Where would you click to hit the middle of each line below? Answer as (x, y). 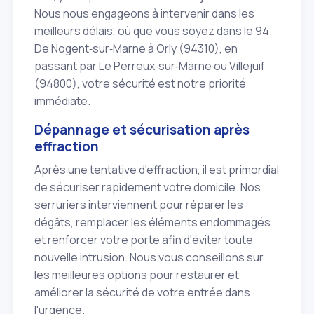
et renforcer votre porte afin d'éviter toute (144, 239)
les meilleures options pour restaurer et (137, 274)
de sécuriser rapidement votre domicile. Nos (148, 187)
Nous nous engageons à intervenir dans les (144, 14)
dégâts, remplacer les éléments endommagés (152, 222)
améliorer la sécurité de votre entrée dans (142, 292)
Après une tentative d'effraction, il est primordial (157, 169)
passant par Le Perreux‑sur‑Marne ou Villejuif (150, 66)
